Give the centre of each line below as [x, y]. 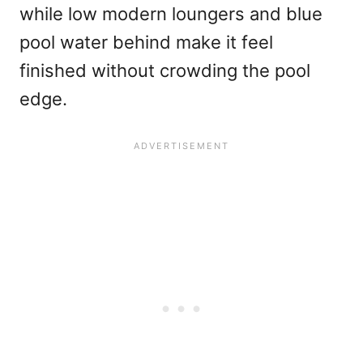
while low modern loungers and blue [171, 14]
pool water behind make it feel [146, 43]
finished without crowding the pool [165, 71]
